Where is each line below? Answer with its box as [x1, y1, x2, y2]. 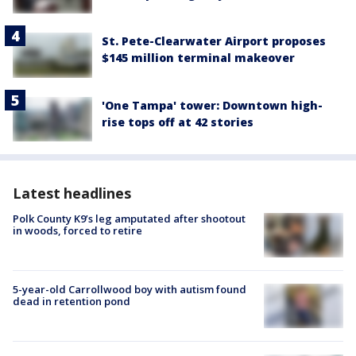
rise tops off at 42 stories [102, 114, 253, 130]
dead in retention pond [13, 294, 130, 309]
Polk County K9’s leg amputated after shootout [13, 211, 246, 226]
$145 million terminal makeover [102, 50, 295, 66]
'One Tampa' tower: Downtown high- [102, 97, 323, 113]
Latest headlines [13, 183, 131, 203]
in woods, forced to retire [13, 222, 142, 238]
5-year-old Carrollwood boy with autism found [13, 282, 246, 297]
